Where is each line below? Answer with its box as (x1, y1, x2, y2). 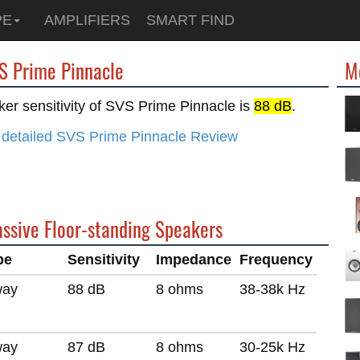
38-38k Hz (239, 281, 305, 297)
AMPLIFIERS (44, 12, 130, 28)
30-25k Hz (239, 339, 305, 355)
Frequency (239, 252, 313, 268)
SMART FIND (146, 12, 235, 28)
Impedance (156, 252, 231, 268)
